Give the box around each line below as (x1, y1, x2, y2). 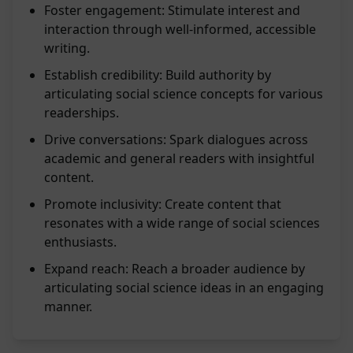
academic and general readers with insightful (44, 150, 314, 168)
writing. (44, 39, 90, 58)
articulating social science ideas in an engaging (44, 279, 324, 297)
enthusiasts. (44, 233, 117, 251)
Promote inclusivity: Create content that (44, 195, 281, 214)
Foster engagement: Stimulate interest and (44, 2, 300, 20)
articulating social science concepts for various (44, 85, 323, 103)
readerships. (44, 104, 119, 122)
